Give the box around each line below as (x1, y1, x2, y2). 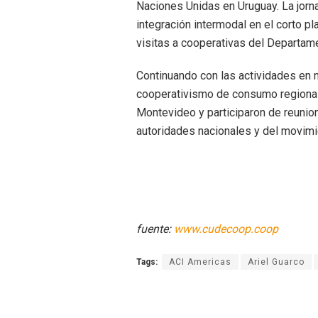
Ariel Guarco (248, 256, 305, 267)
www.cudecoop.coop (174, 221, 278, 236)
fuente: (136, 221, 174, 236)
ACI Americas (169, 256, 231, 267)
